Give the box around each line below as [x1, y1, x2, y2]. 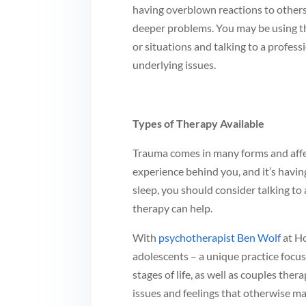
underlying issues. [133, 58, 217, 71]
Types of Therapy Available [133, 117, 265, 130]
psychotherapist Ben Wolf [158, 231, 281, 244]
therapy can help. [133, 201, 213, 214]
